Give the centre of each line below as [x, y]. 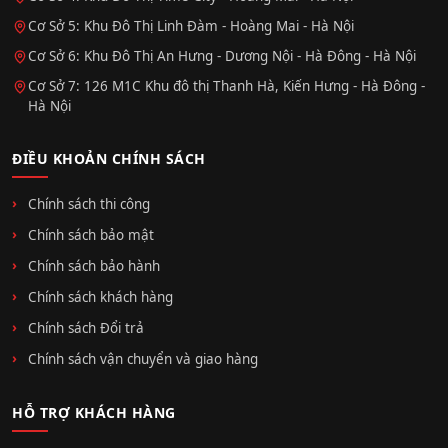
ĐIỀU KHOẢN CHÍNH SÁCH [109, 158]
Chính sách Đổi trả [86, 327]
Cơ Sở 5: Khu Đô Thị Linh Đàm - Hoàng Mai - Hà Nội [191, 25]
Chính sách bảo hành [94, 265]
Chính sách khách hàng [100, 296]
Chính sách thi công [89, 203]
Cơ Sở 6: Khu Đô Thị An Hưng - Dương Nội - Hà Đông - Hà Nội [222, 55]
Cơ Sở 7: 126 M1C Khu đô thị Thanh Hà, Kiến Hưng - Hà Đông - [226, 85]
